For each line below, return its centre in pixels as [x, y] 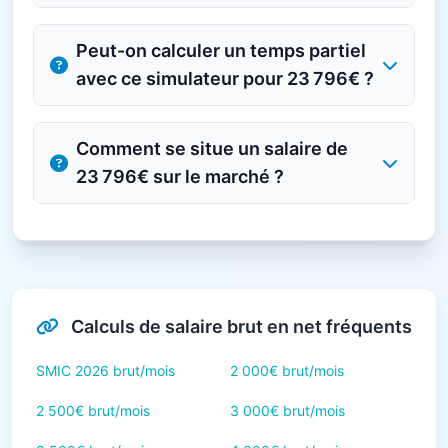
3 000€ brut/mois [287, 410]
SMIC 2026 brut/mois [105, 370]
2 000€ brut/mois [287, 370]
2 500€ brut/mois [93, 410]
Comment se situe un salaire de [212, 148]
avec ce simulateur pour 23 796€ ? [225, 78]
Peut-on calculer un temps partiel [221, 50]
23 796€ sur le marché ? [180, 176]
